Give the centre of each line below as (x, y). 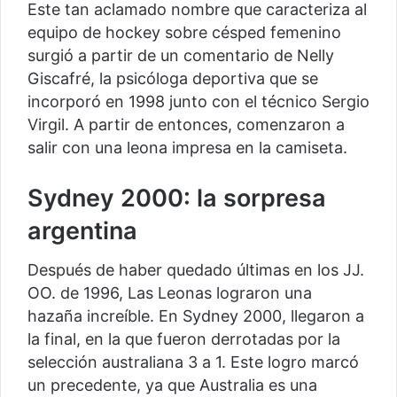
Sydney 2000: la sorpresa (177, 198)
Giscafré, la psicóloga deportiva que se (173, 78)
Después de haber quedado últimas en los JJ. (196, 270)
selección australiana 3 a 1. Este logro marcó (193, 362)
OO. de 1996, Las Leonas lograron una (170, 293)
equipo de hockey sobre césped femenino (184, 32)
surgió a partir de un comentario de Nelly (181, 55)
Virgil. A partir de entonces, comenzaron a (186, 124)
